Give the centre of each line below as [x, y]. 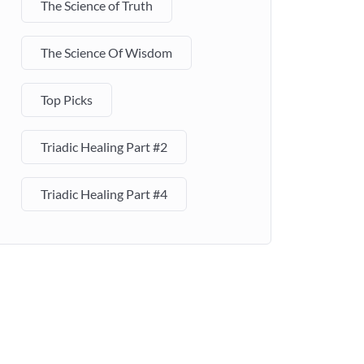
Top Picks [67, 99]
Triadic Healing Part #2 [104, 146]
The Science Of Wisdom [106, 52]
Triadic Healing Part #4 [104, 193]
